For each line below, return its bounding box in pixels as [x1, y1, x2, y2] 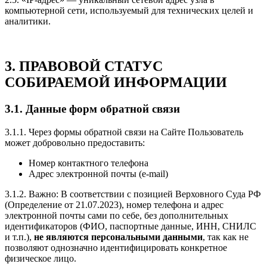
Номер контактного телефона [29, 158, 148, 169]
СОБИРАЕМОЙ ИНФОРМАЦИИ [5, 74, 227, 91]
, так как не [203, 232, 249, 243]
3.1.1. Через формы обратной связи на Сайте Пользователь [5, 127, 243, 138]
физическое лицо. [5, 253, 76, 264]
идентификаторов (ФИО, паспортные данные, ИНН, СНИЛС [5, 221, 256, 232]
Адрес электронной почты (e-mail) [29, 169, 168, 179]
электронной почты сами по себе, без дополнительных [5, 210, 228, 221]
